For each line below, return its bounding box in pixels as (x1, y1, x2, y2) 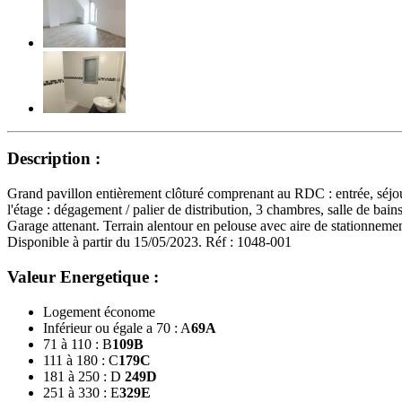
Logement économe (43, 303, 155, 319)
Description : (7, 149, 100, 169)
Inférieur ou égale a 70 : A (43, 319, 191, 336)
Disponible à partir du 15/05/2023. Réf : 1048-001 (7, 234, 292, 250)
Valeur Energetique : (7, 267, 159, 286)
